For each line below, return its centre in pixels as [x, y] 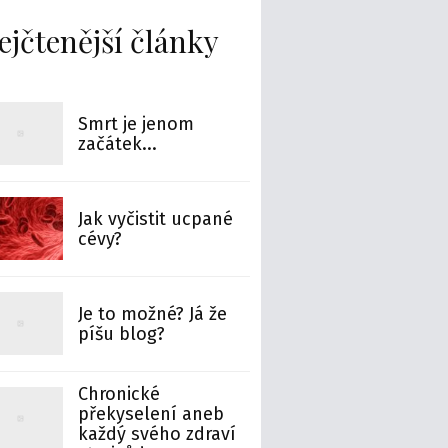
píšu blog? [122, 333]
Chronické [119, 393]
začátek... [118, 143]
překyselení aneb [151, 413]
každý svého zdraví [157, 433]
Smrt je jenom [136, 123]
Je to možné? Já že [153, 313]
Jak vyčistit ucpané [156, 218]
